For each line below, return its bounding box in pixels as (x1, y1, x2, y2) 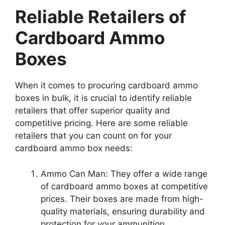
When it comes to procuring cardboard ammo (15, 80, 198, 91)
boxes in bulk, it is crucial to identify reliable (15, 93, 192, 103)
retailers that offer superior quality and (15, 105, 170, 116)
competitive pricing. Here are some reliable (15, 118, 188, 129)
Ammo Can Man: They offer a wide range (41, 168, 207, 179)
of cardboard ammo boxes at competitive (41, 181, 208, 191)
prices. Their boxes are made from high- (41, 193, 203, 204)
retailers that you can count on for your (15, 131, 172, 141)
